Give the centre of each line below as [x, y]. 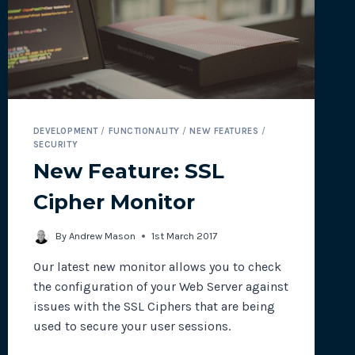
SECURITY [55, 145]
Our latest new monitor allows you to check [157, 266]
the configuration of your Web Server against [160, 286]
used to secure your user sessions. [132, 326]
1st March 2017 [184, 235]
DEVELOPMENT [65, 132]
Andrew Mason [102, 235]
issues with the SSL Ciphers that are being [154, 306]
